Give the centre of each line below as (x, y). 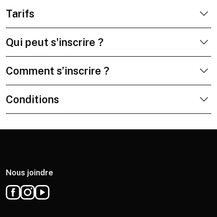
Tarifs (20, 14)
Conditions (32, 99)
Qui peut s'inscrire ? (55, 42)
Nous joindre (30, 173)
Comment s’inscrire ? (58, 71)
